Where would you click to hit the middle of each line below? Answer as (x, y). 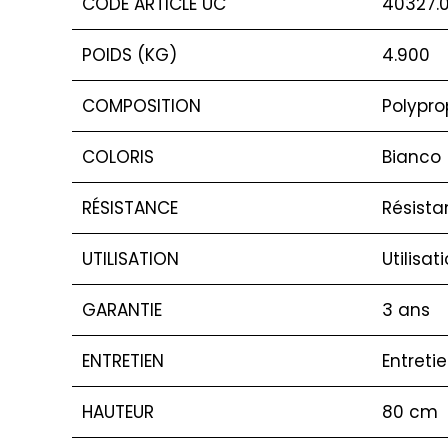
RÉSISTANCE (130, 207)
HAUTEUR (118, 411)
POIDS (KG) (129, 54)
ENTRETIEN (123, 360)
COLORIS (118, 156)
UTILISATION (130, 258)
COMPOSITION (141, 105)
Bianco (411, 156)
